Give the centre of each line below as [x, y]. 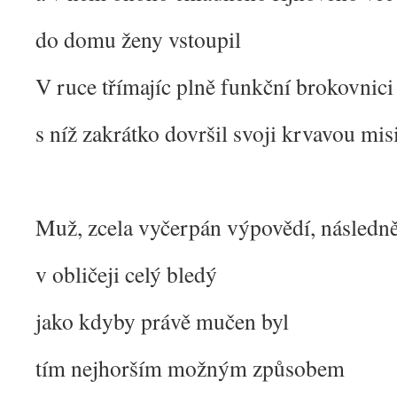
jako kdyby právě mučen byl [162, 321]
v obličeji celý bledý [126, 274]
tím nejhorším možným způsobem [190, 368]
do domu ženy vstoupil [138, 39]
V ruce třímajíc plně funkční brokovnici [214, 86]
